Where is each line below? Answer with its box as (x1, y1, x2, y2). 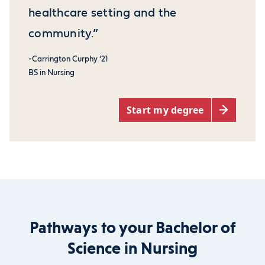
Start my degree (126, 103, 204, 117)
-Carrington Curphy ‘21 (28, 55, 108, 63)
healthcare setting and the (28, 7, 177, 19)
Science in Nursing (67, 238, 198, 258)
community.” (28, 27, 98, 40)
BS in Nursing (28, 69, 75, 77)
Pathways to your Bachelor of (29, 218, 236, 238)
